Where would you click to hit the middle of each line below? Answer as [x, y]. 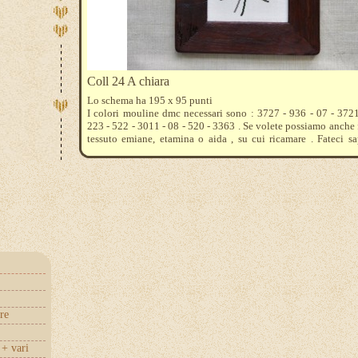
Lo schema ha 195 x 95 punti [150, 100]
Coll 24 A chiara [128, 81]
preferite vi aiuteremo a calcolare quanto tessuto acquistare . [216, 151]
